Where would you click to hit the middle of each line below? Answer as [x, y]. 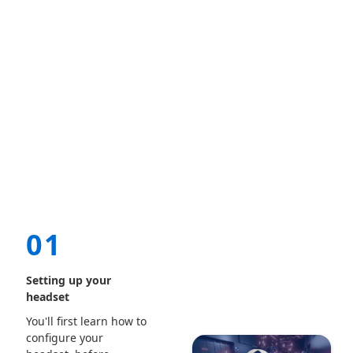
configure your [64, 337]
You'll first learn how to [86, 321]
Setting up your [68, 280]
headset [47, 296]
